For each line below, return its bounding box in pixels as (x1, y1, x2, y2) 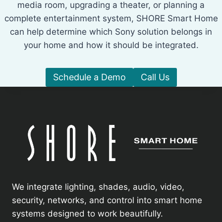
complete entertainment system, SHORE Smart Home (4, 13, 218, 23)
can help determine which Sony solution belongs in (10, 26, 212, 37)
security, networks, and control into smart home (12, 195, 202, 205)
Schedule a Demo (53, 71, 126, 82)
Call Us (140, 71, 169, 82)
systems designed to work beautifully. (12, 208, 163, 219)
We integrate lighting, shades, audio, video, (12, 181, 184, 192)
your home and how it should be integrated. (23, 40, 199, 50)
